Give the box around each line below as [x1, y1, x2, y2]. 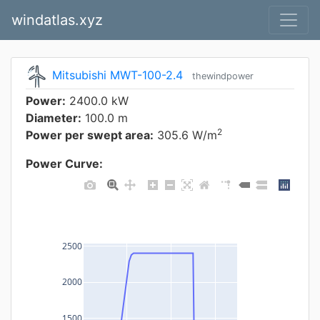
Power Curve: [26, 156, 103, 171]
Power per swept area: [26, 128, 154, 142]
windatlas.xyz [11, 11, 103, 29]
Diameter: [26, 111, 81, 125]
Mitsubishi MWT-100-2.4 [52, 68, 183, 83]
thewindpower [192, 71, 254, 82]
